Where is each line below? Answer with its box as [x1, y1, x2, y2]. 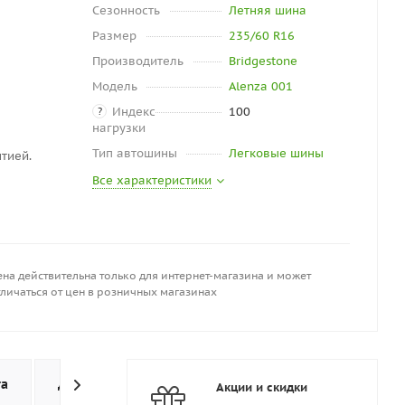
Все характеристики [92, 173, 212, 188]
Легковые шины [228, 146, 324, 161]
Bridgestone [228, 53, 297, 69]
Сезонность [92, 3, 160, 18]
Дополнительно [167, 376, 269, 392]
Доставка [58, 376, 118, 392]
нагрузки [92, 120, 146, 136]
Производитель [92, 53, 184, 69]
